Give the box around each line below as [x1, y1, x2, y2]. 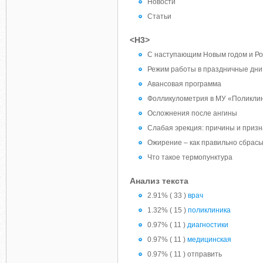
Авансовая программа [147, 80, 221, 88]
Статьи [147, 12, 171, 21]
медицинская [187, 235, 231, 244]
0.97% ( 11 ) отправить [147, 250, 222, 258]
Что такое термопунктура [147, 153, 232, 161]
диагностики [187, 221, 228, 229]
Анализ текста [130, 176, 188, 186]
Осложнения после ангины [147, 109, 237, 117]
